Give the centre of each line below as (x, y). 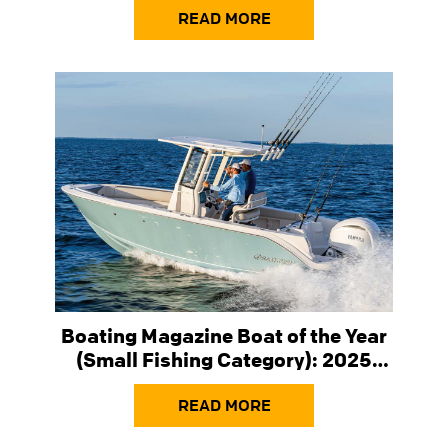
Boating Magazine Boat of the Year (224, 335)
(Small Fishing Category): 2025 (224, 359)
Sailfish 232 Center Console (224, 383)
